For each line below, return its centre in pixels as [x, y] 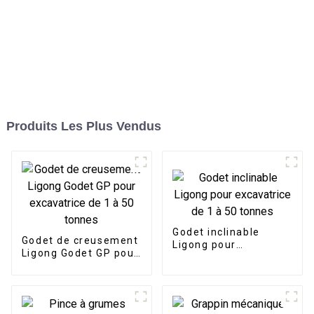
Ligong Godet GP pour [80, 253]
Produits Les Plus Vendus [83, 127]
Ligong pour [204, 245]
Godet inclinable [216, 232]
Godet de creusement [80, 241]
